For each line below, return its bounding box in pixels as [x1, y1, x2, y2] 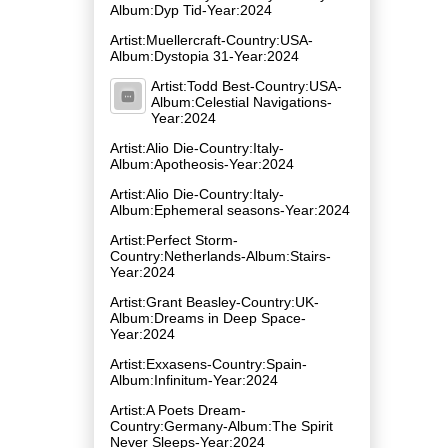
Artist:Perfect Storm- [110, 231, 238, 248]
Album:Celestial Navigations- [151, 93, 332, 110]
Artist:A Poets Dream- [110, 401, 246, 418]
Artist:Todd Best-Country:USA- [151, 77, 342, 94]
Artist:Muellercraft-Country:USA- [110, 31, 313, 48]
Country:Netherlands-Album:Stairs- [110, 247, 331, 264]
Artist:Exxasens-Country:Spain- [110, 355, 307, 372]
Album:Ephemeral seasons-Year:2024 [110, 201, 350, 218]
